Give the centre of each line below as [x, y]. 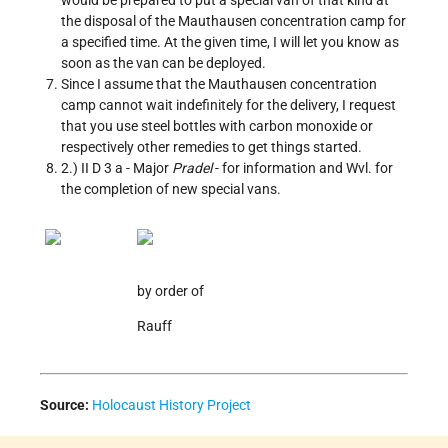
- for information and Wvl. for [302, 168]
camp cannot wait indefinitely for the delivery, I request [228, 105]
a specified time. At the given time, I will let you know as [230, 42]
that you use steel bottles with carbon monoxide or [217, 126]
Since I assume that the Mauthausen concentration [219, 84]
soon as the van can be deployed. [163, 63]
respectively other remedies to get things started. [211, 147]
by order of [170, 291]
